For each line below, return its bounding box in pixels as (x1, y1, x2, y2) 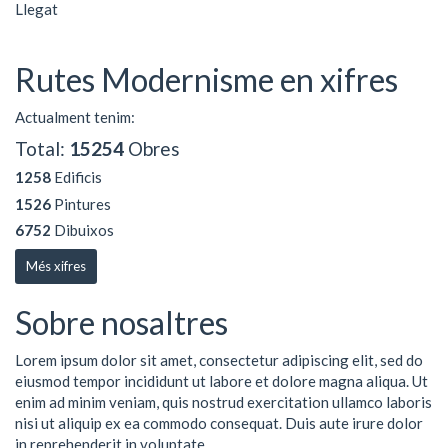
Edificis (51, 168, 102, 186)
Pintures (51, 194, 111, 213)
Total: (15, 136, 69, 160)
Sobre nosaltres (15, 302, 228, 342)
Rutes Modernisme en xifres (15, 59, 398, 99)
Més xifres (26, 257, 86, 274)
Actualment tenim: (15, 108, 135, 126)
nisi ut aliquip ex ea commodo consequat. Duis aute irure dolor (15, 414, 423, 432)
